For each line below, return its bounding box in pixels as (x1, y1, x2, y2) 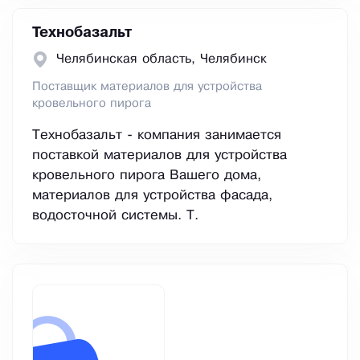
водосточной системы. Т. (32, 210, 198, 223)
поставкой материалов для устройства (32, 149, 287, 162)
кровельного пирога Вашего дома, (32, 170, 261, 182)
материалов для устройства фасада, (32, 190, 272, 202)
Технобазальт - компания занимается (32, 129, 281, 142)
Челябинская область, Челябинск (56, 53, 267, 66)
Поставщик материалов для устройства (32, 81, 262, 93)
